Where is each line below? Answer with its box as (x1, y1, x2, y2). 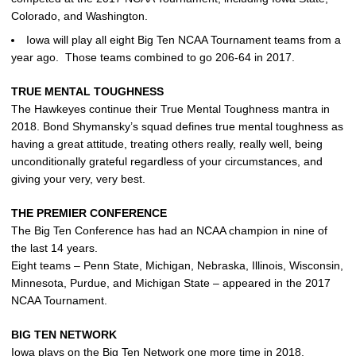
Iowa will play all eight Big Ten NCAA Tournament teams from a (26, 33, 341, 47)
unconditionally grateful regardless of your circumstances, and (11, 155, 323, 168)
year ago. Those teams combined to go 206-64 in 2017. (11, 51, 295, 64)
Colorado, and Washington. (11, 9, 148, 22)
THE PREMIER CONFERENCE (11, 207, 167, 220)
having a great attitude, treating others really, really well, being (11, 137, 323, 151)
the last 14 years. (11, 242, 101, 255)
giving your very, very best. (11, 172, 149, 186)
